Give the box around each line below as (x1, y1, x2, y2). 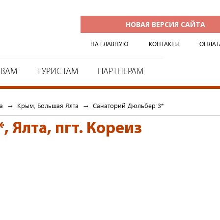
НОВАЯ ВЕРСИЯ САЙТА (126, 20, 205, 29)
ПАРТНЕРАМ (98, 67, 143, 77)
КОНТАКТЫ (149, 40, 179, 48)
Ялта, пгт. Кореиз (12, 121, 142, 137)
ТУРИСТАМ (37, 67, 78, 77)
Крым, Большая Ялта (17, 101, 79, 110)
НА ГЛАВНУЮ (90, 40, 128, 48)
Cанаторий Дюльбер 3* (93, 101, 164, 110)
